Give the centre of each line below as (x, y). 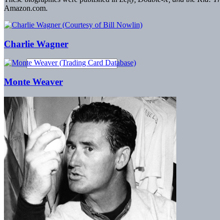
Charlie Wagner (36, 44)
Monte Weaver (33, 82)
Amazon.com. (26, 8)
